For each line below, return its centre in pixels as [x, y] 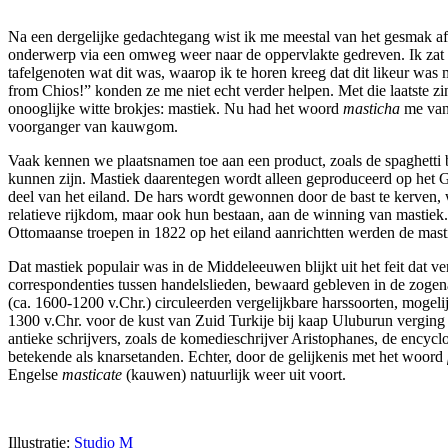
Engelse [35, 375]
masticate [92, 375]
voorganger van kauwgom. [93, 127]
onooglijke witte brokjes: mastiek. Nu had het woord [175, 109]
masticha [371, 109]
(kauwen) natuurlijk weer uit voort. [234, 375]
